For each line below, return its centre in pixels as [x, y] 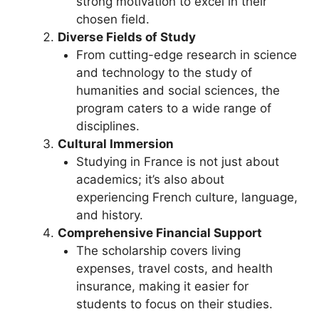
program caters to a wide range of [173, 108]
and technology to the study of [164, 72]
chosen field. [113, 19]
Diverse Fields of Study [127, 37]
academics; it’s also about [150, 179]
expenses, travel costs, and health [174, 268]
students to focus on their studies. [174, 304]
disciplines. [108, 126]
